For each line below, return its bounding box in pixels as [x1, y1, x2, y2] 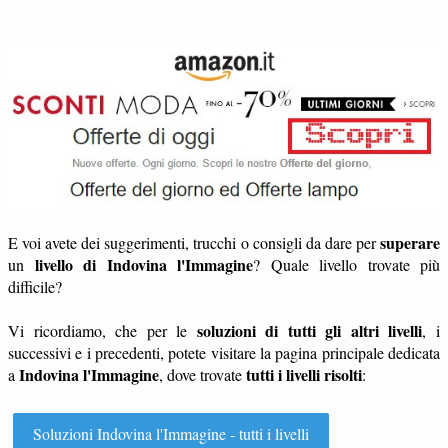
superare [380, 231, 440, 255]
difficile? [8, 276, 62, 298]
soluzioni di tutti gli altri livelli [196, 319, 423, 343]
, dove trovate [159, 364, 246, 386]
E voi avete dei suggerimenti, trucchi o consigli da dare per [8, 232, 380, 254]
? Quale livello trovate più [253, 254, 440, 276]
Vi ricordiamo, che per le [8, 320, 197, 342]
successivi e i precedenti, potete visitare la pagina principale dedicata [8, 342, 440, 364]
